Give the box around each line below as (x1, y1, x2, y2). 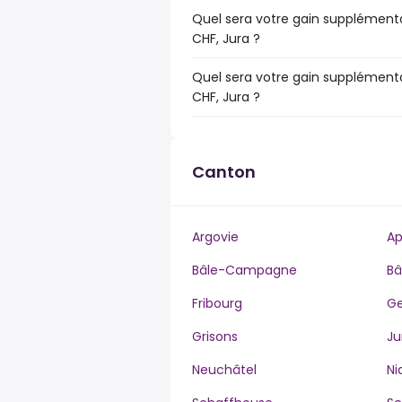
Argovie (192, 228, 239, 246)
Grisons (192, 328, 238, 345)
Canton (192, 161, 256, 183)
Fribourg (192, 294, 242, 312)
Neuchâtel (192, 361, 257, 379)
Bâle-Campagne (192, 261, 297, 279)
